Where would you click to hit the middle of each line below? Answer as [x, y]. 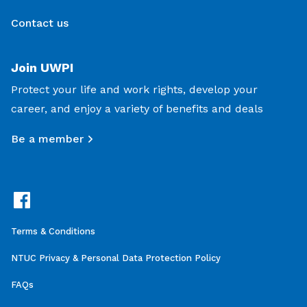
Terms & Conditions [53, 232]
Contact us [40, 23]
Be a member [47, 139]
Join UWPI [42, 68]
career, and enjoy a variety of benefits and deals [137, 109]
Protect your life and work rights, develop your [134, 90]
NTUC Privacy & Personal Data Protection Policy [116, 258]
